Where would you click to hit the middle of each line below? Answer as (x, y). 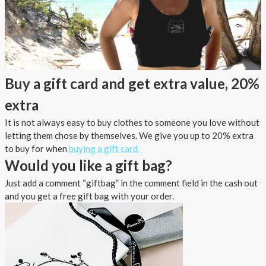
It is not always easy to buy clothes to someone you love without (132, 123)
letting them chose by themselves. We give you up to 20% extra (129, 136)
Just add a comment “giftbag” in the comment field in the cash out (131, 183)
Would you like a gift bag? (88, 166)
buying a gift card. (104, 149)
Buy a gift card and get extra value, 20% (132, 84)
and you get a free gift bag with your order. (89, 196)
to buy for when (37, 149)
